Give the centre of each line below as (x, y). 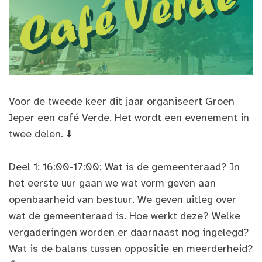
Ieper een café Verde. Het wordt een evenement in (129, 117)
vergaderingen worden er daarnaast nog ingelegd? (129, 232)
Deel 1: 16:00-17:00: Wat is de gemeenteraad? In (124, 166)
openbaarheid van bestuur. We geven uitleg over (123, 199)
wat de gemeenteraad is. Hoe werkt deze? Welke (125, 216)
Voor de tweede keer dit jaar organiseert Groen (122, 101)
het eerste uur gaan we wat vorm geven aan (112, 183)
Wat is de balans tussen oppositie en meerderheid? (131, 248)
